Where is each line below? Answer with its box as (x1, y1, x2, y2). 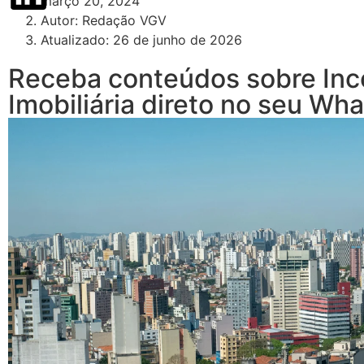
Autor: (41, 12, 82, 29)
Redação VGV (82, 12, 167, 29)
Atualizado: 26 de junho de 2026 (41, 32, 242, 49)
